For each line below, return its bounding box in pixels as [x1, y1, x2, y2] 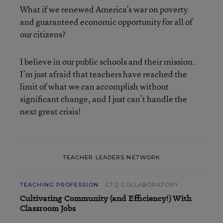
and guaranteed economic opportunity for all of [20, 16, 193, 27]
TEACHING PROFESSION [20, 181, 99, 188]
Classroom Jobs [20, 203, 76, 214]
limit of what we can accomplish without [20, 81, 169, 92]
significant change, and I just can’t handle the [20, 93, 187, 105]
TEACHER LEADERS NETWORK [62, 153, 161, 161]
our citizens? [20, 28, 66, 40]
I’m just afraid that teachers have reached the [20, 68, 187, 80]
